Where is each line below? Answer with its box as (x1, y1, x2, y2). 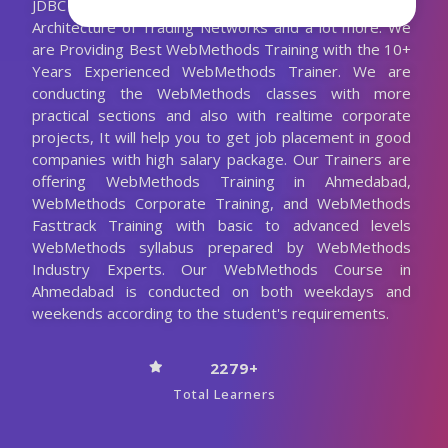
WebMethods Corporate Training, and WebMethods (31, 192, 412, 213)
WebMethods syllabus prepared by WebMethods (31, 236, 412, 257)
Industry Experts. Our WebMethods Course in (31, 258, 412, 279)
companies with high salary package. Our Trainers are (31, 148, 412, 169)
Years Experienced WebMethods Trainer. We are (31, 60, 412, 81)
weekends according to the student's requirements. (31, 302, 389, 323)
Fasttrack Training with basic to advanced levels (31, 214, 412, 235)
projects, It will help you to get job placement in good (31, 126, 412, 147)
